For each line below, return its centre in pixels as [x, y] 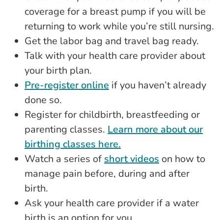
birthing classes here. [73, 144]
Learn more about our [155, 130]
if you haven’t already [158, 85]
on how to [182, 159]
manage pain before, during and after [107, 174]
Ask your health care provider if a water [112, 203]
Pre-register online [67, 85]
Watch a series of [64, 159]
